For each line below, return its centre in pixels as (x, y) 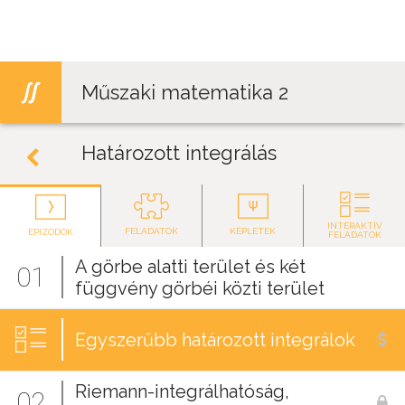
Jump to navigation (202, 14)
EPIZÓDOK (50, 232)
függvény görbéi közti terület (200, 288)
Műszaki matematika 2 (185, 92)
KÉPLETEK (253, 231)
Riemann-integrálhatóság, (182, 391)
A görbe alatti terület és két (190, 267)
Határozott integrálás (179, 153)
